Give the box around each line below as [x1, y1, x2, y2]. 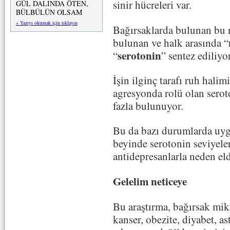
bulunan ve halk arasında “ [113, 35, 228, 50]
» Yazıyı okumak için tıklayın [16, 19, 78, 26]
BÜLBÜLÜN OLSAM [16, 7, 82, 17]
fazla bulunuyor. [113, 98, 183, 113]
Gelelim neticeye [113, 173, 187, 189]
